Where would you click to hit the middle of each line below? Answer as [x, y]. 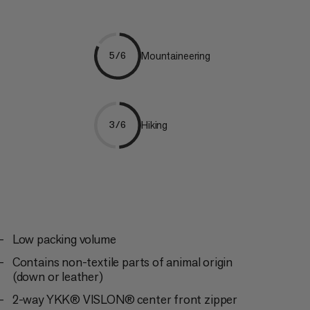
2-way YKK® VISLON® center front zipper [125, 299]
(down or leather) [57, 276]
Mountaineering [176, 56]
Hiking [155, 125]
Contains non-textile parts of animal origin [122, 262]
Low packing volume [64, 239]
